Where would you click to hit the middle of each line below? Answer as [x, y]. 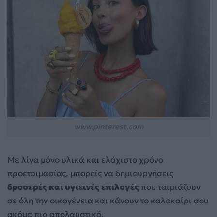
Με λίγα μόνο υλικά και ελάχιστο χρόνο [85, 160]
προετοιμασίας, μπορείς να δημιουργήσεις [90, 173]
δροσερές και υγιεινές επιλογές [73, 187]
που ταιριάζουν [170, 187]
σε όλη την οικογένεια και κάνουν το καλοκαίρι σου [108, 200]
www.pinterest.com [108, 126]
